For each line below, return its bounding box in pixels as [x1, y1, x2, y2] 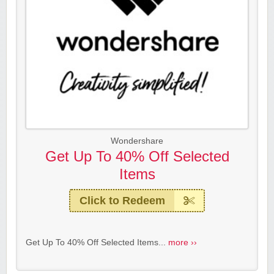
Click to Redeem [80, 194, 165, 207]
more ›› [168, 238, 197, 248]
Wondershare [111, 136, 163, 146]
